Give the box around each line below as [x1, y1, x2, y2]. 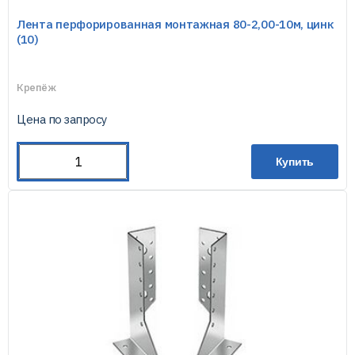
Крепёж [17, 81, 56, 94]
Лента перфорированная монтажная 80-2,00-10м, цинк [17, 17, 334, 32]
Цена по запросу [17, 112, 107, 127]
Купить [275, 155, 315, 168]
